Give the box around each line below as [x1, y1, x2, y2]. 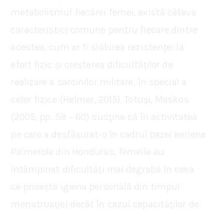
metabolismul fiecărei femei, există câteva [11, 6, 196, 18]
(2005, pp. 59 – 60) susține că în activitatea [11, 111, 197, 123]
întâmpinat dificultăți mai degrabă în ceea [11, 163, 194, 175]
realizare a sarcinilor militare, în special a [11, 76, 186, 88]
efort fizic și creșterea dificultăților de [11, 59, 173, 70]
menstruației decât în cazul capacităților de [11, 198, 199, 210]
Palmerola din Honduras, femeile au [11, 146, 164, 157]
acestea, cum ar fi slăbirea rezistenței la [11, 41, 184, 53]
